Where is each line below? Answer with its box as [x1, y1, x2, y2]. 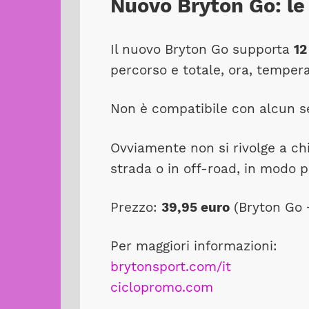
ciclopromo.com [110, 279, 213, 295]
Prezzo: [110, 199, 161, 215]
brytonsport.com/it [110, 259, 231, 275]
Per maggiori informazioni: [110, 238, 281, 254]
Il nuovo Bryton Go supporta [110, 41, 294, 57]
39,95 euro [161, 199, 230, 215]
